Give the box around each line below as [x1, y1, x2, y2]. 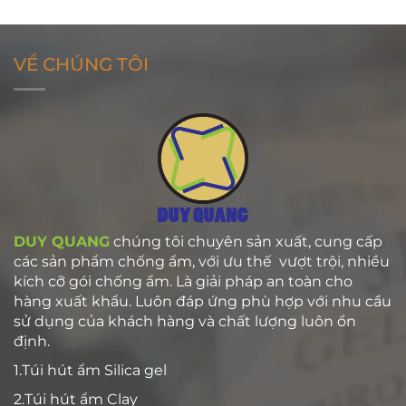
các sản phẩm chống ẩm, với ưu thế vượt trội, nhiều [14, 253, 390, 271]
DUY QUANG [14, 233, 110, 251]
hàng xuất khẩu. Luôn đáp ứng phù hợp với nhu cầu [14, 293, 391, 311]
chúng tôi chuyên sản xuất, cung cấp [110, 233, 382, 251]
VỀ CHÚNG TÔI [14, 53, 149, 76]
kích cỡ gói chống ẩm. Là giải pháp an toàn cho [14, 273, 353, 291]
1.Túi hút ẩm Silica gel [14, 362, 167, 380]
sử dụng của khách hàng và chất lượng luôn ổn [14, 313, 356, 331]
